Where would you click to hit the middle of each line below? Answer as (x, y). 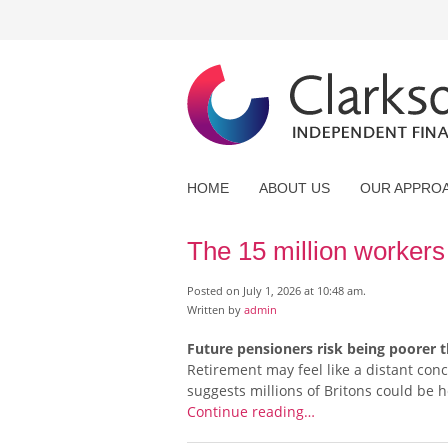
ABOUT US (294, 188)
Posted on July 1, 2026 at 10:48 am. (276, 291)
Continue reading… (251, 412)
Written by (215, 310)
